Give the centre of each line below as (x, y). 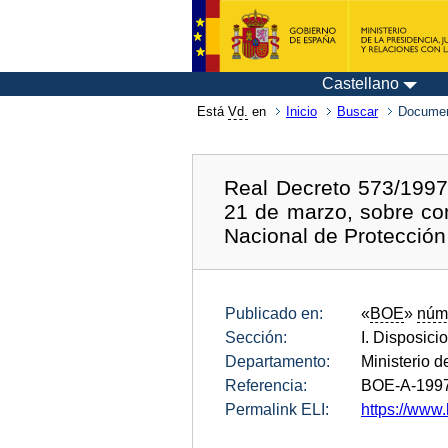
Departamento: (277, 361)
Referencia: (266, 385)
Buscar (357, 111)
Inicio (301, 111)
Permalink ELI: (277, 409)
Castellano (360, 83)
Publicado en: (274, 313)
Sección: (256, 337)
